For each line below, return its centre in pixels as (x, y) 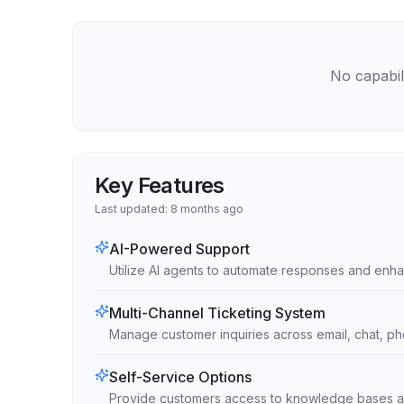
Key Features (160, 185)
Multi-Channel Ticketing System (217, 313)
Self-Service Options (180, 377)
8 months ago (207, 209)
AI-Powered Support (179, 249)
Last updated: (133, 209)
